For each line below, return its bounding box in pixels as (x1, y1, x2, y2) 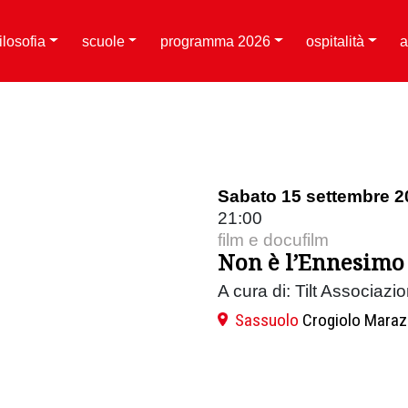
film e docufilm (218, 230, 329, 250)
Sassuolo (235, 310, 299, 331)
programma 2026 (159, 33, 270, 49)
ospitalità (306, 33, 365, 49)
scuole (81, 33, 125, 49)
